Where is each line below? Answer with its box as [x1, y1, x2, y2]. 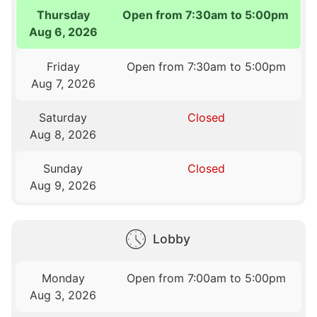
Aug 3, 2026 [30, 287, 97, 302]
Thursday [37, 7, 91, 22]
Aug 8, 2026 [30, 127, 97, 142]
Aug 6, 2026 [29, 24, 98, 39]
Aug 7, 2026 [30, 76, 96, 91]
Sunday [43, 161, 83, 175]
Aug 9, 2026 [30, 178, 97, 192]
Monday [41, 270, 85, 285]
